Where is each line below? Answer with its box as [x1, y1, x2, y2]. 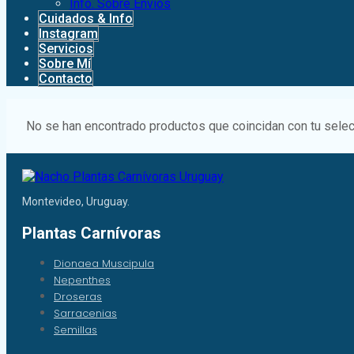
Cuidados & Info [39, 11, 133, 27]
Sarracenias [54, 306, 117, 322]
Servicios [39, 41, 93, 57]
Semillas [54, 322, 97, 338]
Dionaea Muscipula [54, 256, 154, 272]
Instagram [39, 26, 98, 42]
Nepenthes [54, 273, 111, 288]
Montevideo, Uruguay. [22, 195, 130, 209]
